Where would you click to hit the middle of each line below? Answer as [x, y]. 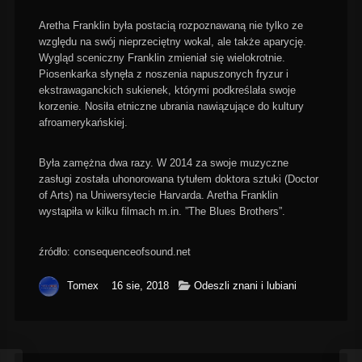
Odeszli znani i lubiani [245, 286]
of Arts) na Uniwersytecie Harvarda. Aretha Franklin [158, 195]
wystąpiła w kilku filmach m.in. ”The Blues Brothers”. [162, 211]
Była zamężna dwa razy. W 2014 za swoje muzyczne [163, 163]
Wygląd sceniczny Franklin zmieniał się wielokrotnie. [162, 58]
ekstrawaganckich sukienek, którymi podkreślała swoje [167, 90]
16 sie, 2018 [140, 286]
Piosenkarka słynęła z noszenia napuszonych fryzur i [163, 74]
